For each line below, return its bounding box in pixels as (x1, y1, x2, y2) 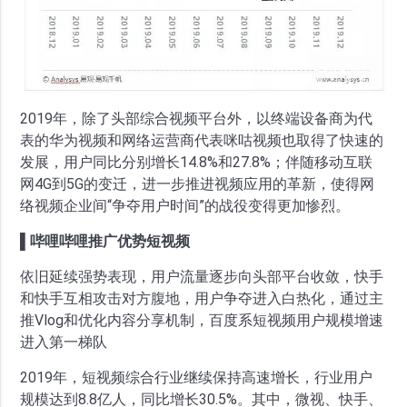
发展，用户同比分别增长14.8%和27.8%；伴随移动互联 (20, 153, 373, 171)
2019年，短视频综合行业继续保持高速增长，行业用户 (20, 368, 373, 386)
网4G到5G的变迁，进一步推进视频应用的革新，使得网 (20, 174, 375, 193)
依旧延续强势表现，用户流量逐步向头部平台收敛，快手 (20, 267, 384, 285)
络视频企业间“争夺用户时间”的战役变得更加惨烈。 (20, 196, 351, 214)
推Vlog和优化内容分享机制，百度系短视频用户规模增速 (20, 311, 384, 329)
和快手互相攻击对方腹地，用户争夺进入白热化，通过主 (20, 289, 384, 307)
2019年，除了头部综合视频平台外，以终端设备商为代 (20, 109, 373, 127)
